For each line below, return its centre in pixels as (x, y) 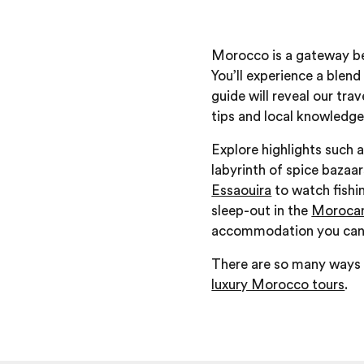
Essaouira (242, 190)
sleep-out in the (262, 210)
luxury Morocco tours (278, 284)
